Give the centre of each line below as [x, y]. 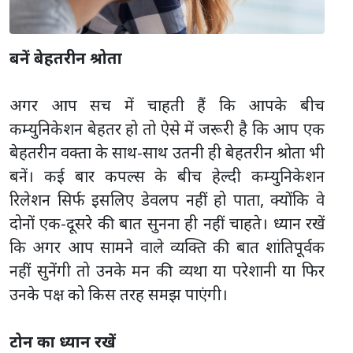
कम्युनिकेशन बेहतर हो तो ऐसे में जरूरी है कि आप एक [167, 129]
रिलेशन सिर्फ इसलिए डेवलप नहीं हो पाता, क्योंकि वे [167, 200]
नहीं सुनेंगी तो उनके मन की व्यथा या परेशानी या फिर [167, 271]
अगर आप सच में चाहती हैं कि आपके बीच [167, 106]
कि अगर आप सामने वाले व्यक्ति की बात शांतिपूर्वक [167, 247]
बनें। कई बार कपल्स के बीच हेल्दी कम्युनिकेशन [167, 176]
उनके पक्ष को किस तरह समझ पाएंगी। [119, 295]
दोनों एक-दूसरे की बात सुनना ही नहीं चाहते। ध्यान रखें [167, 224]
